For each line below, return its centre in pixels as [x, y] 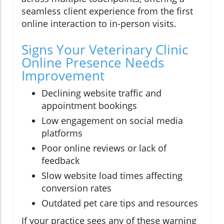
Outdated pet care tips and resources [120, 203]
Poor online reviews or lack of [104, 148]
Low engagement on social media [112, 120]
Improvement [63, 75]
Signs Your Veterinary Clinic [105, 49]
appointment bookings [89, 105]
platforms [62, 133]
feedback [60, 160]
